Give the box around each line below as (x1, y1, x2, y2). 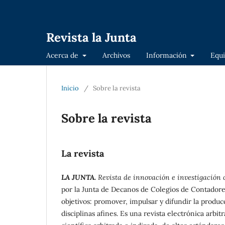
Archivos (102, 50, 130, 60)
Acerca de (46, 50, 80, 60)
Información (146, 50, 189, 60)
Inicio (61, 83, 79, 92)
